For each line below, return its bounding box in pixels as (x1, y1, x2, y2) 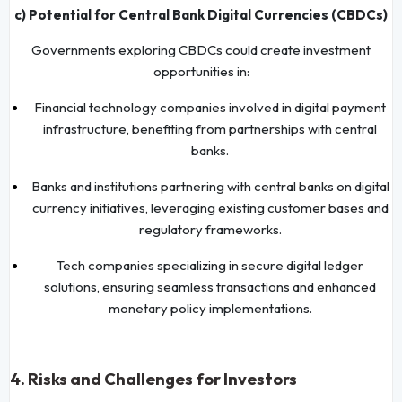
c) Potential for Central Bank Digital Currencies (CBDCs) (14, 5, 388, 23)
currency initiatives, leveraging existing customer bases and (31, 198, 389, 216)
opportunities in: (153, 62, 249, 80)
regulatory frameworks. (138, 220, 282, 238)
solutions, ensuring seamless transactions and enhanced (44, 277, 376, 295)
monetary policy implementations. (108, 299, 312, 317)
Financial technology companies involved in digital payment (34, 98, 386, 116)
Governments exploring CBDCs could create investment (31, 40, 371, 58)
